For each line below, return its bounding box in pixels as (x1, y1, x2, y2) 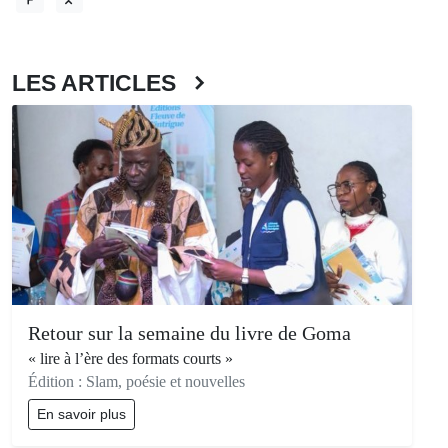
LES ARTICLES (12, 70, 188, 97)
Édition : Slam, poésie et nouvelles (28, 373, 245, 391)
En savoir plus (37, 406, 126, 423)
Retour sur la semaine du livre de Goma (28, 322, 351, 345)
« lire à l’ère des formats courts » (28, 350, 233, 368)
